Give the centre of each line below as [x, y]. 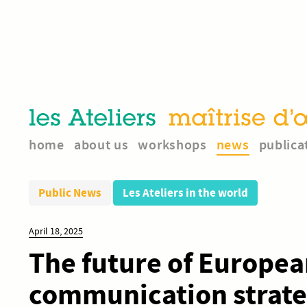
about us [101, 145]
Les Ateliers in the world [185, 193]
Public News [70, 193]
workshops [172, 145]
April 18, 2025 [56, 231]
